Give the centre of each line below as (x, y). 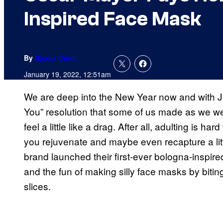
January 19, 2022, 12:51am (67, 74)
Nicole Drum (56, 58)
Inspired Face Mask (112, 19)
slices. (39, 186)
